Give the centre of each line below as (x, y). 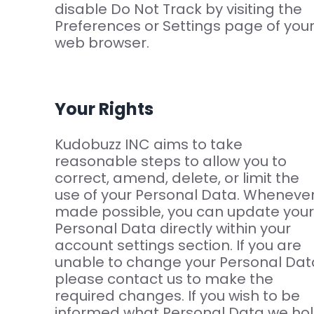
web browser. (102, 43)
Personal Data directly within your (172, 229)
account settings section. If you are (178, 246)
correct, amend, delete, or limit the (177, 178)
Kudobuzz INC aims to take (148, 145)
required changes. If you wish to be (177, 296)
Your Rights (104, 109)
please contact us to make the (164, 279)
